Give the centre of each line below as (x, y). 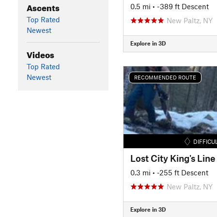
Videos (40, 53)
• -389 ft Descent (180, 6)
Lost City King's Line (173, 158)
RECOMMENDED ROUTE (165, 77)
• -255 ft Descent (180, 172)
